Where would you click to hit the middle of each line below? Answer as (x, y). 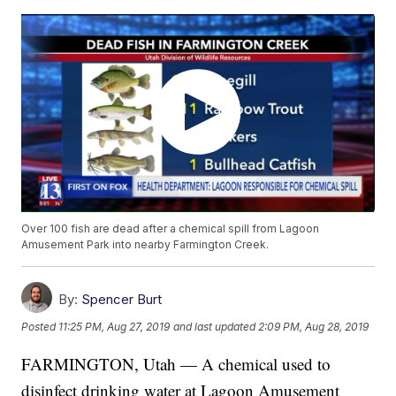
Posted (40, 327)
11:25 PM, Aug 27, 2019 (114, 327)
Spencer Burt (122, 300)
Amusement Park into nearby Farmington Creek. (145, 245)
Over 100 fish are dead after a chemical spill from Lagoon (171, 229)
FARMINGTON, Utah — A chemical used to (176, 364)
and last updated (215, 327)
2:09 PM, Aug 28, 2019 (314, 327)
